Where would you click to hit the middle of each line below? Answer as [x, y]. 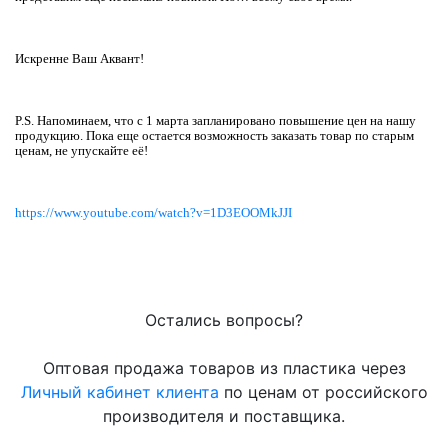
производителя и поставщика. [224, 416]
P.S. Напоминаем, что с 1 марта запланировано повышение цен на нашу [215, 120]
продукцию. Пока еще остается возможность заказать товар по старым [214, 135]
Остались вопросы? [224, 320]
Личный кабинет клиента [119, 392]
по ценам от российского [323, 392]
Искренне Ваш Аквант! [79, 58]
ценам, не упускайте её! [81, 150]
